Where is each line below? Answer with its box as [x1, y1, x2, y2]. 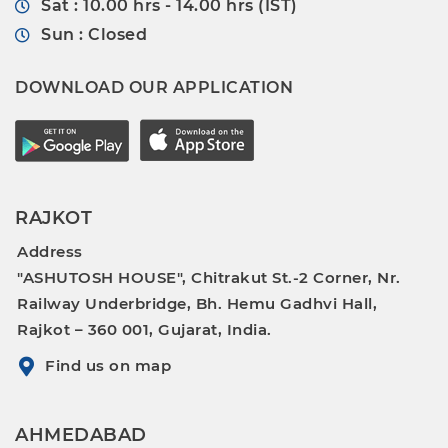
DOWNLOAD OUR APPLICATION [15, 78, 293, 98]
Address [17, 242, 83, 262]
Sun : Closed [41, 25, 147, 45]
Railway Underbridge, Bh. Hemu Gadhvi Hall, [17, 294, 377, 314]
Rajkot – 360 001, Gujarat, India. [17, 320, 272, 340]
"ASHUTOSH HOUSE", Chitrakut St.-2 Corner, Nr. [17, 268, 401, 288]
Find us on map [45, 356, 171, 376]
